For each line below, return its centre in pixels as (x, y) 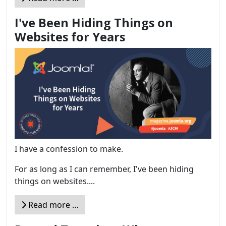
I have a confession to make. (69, 149)
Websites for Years (70, 37)
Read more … (52, 205)
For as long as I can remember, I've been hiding (104, 169)
